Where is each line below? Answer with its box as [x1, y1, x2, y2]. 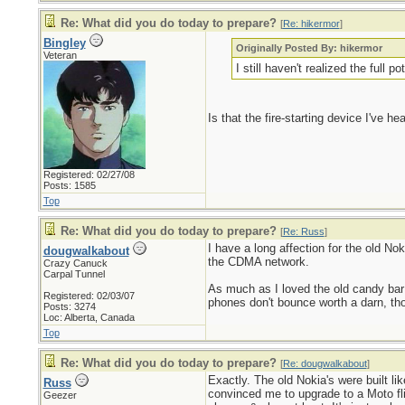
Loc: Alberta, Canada [42, 312, 135, 323]
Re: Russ [282, 226, 325, 237]
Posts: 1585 [42, 180, 96, 191]
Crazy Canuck [42, 258, 108, 268]
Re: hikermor [282, 18, 340, 29]
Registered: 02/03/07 [42, 290, 135, 301]
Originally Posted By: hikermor [236, 42, 383, 53]
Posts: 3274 [42, 301, 96, 312]
